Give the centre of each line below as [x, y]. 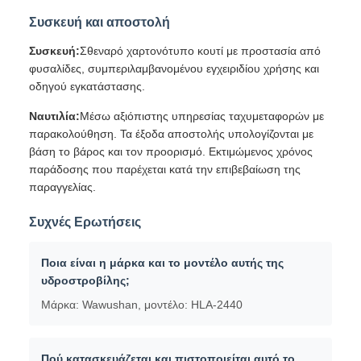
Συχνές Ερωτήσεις [85, 222]
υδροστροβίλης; [85, 280]
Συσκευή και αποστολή [100, 22]
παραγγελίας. [62, 187]
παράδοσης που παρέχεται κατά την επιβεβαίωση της [165, 169]
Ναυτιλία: [54, 116]
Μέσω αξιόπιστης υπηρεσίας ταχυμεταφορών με [202, 116]
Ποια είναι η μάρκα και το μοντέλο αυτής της [162, 263]
